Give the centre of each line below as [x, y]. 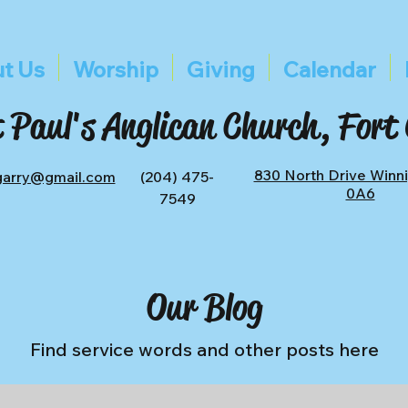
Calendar [329, 69]
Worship [115, 69]
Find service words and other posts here [204, 349]
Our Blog [204, 307]
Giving [220, 69]
